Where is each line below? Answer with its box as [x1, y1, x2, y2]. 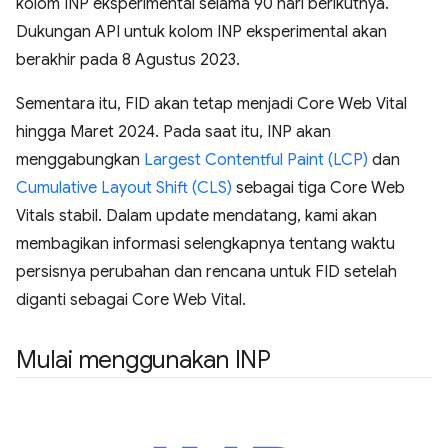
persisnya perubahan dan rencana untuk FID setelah [16, 261, 397, 282]
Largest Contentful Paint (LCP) [144, 149, 368, 170]
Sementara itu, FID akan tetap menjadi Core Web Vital [16, 93, 407, 114]
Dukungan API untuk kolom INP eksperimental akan [16, 21, 387, 42]
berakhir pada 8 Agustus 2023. [16, 49, 240, 70]
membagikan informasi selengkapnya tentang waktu [16, 233, 395, 254]
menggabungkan [16, 149, 144, 170]
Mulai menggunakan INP [16, 344, 271, 375]
